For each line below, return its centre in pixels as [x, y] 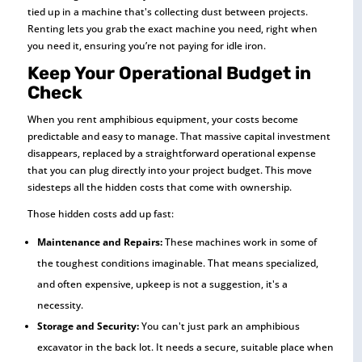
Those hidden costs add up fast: [100, 214]
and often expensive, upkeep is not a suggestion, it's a [162, 284]
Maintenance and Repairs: [99, 242]
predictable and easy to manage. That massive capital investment [179, 136]
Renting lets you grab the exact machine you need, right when [172, 29]
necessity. [60, 305]
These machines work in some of [239, 242]
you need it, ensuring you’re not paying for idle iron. [146, 46]
